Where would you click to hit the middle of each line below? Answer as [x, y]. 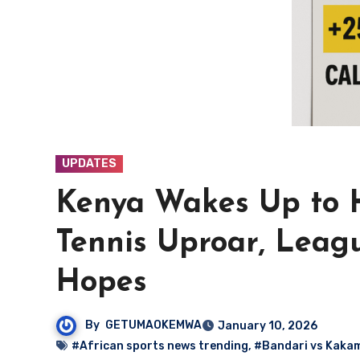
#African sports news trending [160, 346]
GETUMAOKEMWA [153, 325]
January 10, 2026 [268, 326]
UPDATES [89, 164]
